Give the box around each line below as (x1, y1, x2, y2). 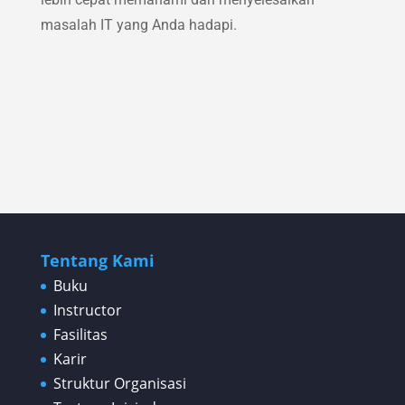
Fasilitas (52, 325, 108, 345)
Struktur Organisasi (52, 373, 186, 394)
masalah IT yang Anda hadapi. (40, 16, 237, 34)
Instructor (52, 300, 122, 321)
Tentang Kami (40, 250, 155, 272)
